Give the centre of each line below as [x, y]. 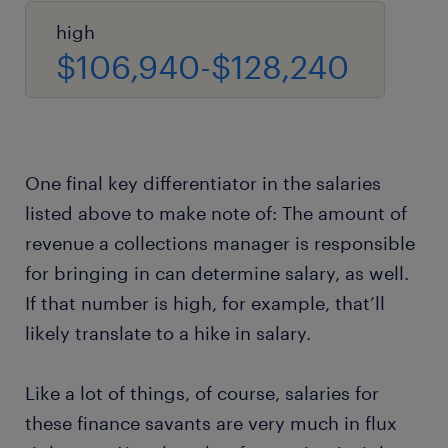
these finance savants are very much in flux [211, 423]
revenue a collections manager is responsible [220, 243]
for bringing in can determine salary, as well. [217, 273]
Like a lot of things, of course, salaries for [202, 393]
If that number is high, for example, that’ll [205, 303]
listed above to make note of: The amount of [216, 213]
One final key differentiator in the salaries [203, 183]
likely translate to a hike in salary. [168, 333]
